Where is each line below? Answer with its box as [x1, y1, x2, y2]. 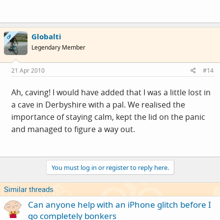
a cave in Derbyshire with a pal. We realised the [11, 99, 185, 110]
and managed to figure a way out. [11, 124, 135, 135]
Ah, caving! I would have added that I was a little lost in [11, 87, 211, 98]
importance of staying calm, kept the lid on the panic [11, 111, 205, 122]
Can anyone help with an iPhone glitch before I [28, 199, 211, 210]
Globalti [31, 31, 61, 41]
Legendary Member [31, 43, 85, 52]
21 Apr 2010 [11, 66, 45, 75]
